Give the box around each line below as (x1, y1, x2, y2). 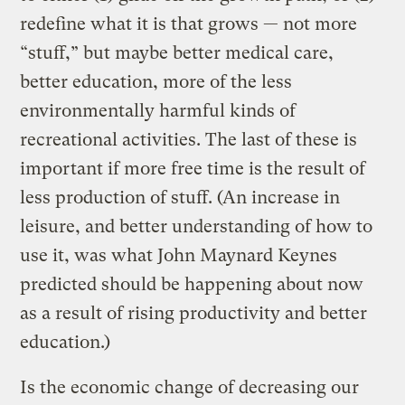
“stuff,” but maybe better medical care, (20, 42, 334, 63)
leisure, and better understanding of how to (20, 215, 373, 237)
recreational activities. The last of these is (20, 128, 358, 150)
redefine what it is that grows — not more (20, 13, 358, 34)
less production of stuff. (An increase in (20, 186, 341, 208)
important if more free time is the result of (20, 157, 366, 179)
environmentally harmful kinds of (20, 99, 297, 121)
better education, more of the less (20, 71, 293, 92)
